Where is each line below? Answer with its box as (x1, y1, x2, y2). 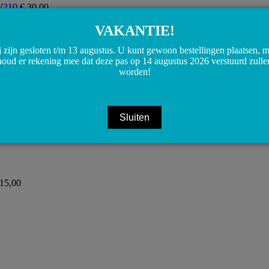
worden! (118, 66, 151, 76)
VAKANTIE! (94, 22, 175, 38)
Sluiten (119, 112, 150, 122)
